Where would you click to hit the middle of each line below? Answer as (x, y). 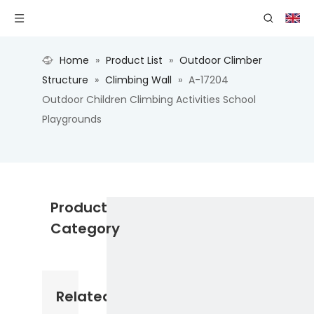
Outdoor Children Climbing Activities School (149, 100)
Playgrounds (72, 119)
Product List (134, 60)
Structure (65, 80)
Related (84, 296)
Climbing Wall (138, 80)
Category (85, 228)
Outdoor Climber (221, 60)
